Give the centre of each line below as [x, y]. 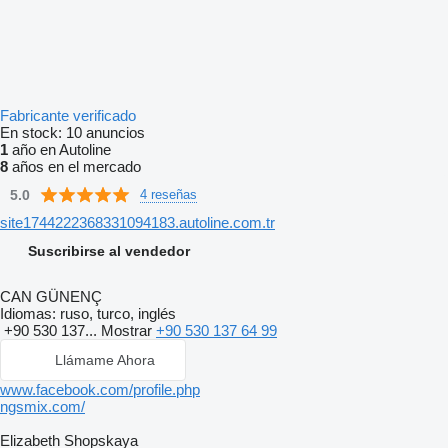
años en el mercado [74, 166]
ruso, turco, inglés [116, 313]
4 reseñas [168, 194]
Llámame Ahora [105, 360]
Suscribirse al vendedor [109, 251]
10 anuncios [105, 132]
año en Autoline [59, 149]
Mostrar [128, 330]
